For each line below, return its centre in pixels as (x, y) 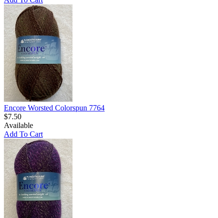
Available (18, 125)
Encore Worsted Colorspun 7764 (54, 108)
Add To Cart (23, 134)
